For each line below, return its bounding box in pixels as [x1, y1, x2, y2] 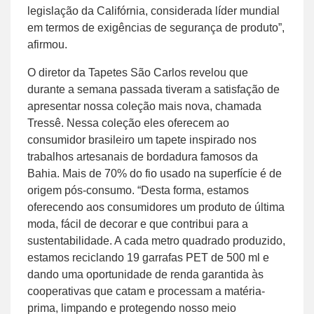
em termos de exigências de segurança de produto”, [27, 21, 285, 34]
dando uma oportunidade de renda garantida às [27, 268, 264, 280]
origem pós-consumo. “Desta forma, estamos [27, 184, 249, 196]
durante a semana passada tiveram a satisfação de [27, 83, 280, 95]
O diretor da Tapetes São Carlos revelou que [27, 66, 248, 78]
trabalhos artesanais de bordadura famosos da [27, 150, 258, 163]
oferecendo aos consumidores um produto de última [27, 200, 285, 213]
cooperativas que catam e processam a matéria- [27, 285, 265, 297]
